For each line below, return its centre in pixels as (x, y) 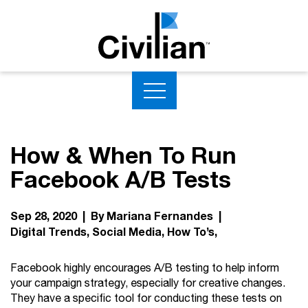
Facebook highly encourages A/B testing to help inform (145, 268)
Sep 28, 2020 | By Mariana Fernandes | (119, 217)
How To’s (191, 232)
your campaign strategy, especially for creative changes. (148, 284)
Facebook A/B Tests (121, 180)
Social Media (127, 232)
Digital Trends (48, 232)
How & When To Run (123, 156)
